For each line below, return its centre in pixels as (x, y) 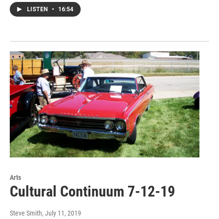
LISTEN (38, 10)
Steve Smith (26, 213)
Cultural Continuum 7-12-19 (92, 191)
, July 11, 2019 (62, 213)
